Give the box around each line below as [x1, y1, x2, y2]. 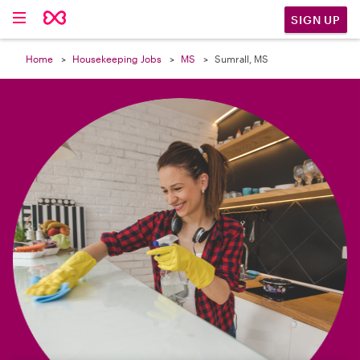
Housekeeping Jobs [72, 53, 162, 64]
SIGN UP [291, 12, 341, 27]
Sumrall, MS [215, 53, 268, 64]
